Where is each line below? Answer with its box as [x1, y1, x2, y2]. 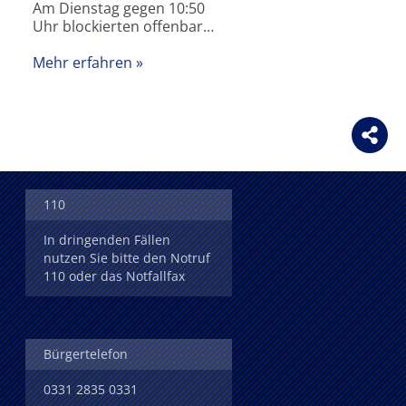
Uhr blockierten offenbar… [33, 16, 214, 37]
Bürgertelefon [43, 344, 128, 362]
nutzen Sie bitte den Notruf [43, 248, 210, 266]
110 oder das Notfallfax [43, 266, 185, 285]
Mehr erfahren [33, 53, 132, 73]
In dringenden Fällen [43, 230, 170, 248]
